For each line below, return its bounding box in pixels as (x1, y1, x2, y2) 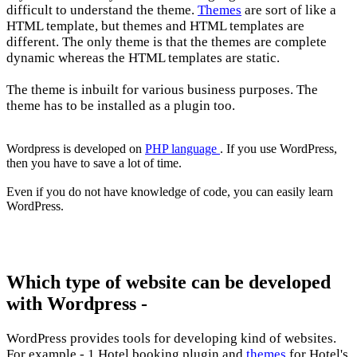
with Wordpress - (6, 293, 147, 315)
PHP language (145, 142, 220, 156)
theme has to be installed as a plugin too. (6, 98, 235, 114)
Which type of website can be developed (6, 272, 331, 293)
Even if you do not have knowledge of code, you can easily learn (6, 185, 333, 199)
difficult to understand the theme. (6, 2, 198, 18)
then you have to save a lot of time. (6, 156, 182, 171)
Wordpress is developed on (6, 142, 145, 156)
